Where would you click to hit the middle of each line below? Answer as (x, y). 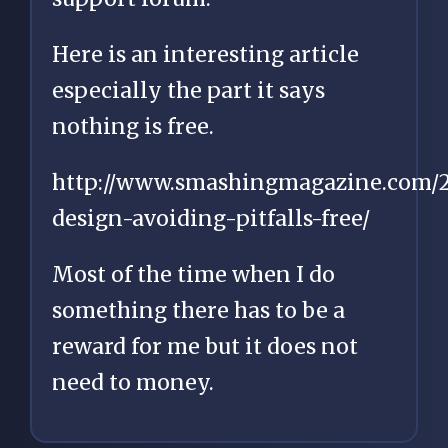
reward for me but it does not (205, 346)
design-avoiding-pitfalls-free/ (211, 218)
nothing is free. (133, 126)
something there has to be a (198, 310)
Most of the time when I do (193, 274)
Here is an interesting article (205, 54)
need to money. (133, 382)
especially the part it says (188, 90)
